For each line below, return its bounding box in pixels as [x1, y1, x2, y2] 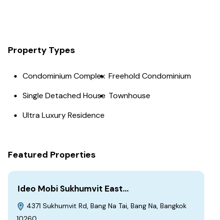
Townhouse [109, 90, 150, 101]
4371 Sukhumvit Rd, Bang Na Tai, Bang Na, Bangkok [25, 201, 187, 211]
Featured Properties [8, 149, 96, 161]
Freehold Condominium [109, 71, 191, 82]
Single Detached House [23, 90, 106, 101]
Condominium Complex [23, 71, 105, 82]
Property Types [8, 44, 75, 56]
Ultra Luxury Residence [23, 110, 105, 121]
